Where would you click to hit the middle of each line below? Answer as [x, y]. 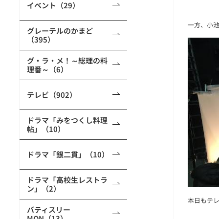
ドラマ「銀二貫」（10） [68, 154]
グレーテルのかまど [60, 31]
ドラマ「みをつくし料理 [67, 120]
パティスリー [49, 209]
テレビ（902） [52, 95]
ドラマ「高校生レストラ [67, 180]
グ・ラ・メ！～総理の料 [67, 60]
